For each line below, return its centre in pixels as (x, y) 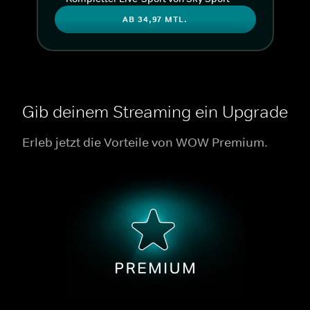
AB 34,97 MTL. (155, 20)
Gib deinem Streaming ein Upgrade (155, 112)
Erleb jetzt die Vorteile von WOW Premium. (145, 143)
